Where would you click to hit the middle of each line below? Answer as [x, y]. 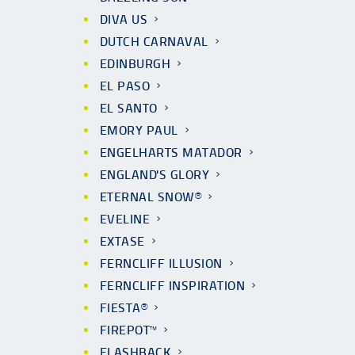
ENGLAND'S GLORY [155, 175]
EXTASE [122, 241]
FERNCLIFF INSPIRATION [173, 286]
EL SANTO [129, 108]
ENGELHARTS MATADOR [171, 153]
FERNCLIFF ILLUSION [161, 263]
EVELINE [125, 219]
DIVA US [124, 19]
